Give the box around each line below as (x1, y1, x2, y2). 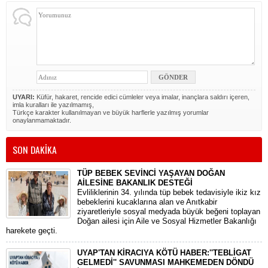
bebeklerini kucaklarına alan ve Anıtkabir (77, 197, 217, 206)
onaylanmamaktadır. (13, 117, 71, 124)
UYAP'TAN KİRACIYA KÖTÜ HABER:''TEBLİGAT (77, 248, 251, 257)
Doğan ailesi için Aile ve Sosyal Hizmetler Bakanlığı (77, 217, 257, 226)
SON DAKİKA (13, 142, 57, 157)
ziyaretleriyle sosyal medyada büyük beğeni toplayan (77, 207, 260, 216)
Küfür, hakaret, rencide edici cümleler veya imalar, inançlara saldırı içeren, (35, 93, 249, 100)
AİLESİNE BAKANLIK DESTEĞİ (77, 178, 193, 187)
